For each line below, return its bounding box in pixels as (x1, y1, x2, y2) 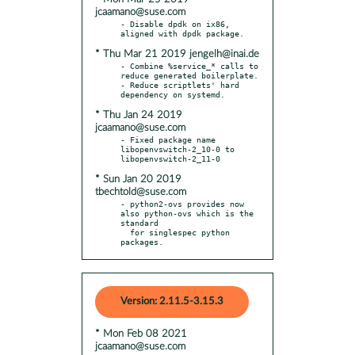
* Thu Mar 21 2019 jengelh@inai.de (95, 48, 259, 59)
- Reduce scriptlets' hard (120, 79, 239, 90)
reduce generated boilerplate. (120, 70, 258, 80)
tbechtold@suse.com (95, 186, 186, 197)
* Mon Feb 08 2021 (95, 328, 187, 339)
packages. (120, 236, 163, 246)
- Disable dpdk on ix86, (120, 18, 230, 29)
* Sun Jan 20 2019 (95, 174, 181, 185)
